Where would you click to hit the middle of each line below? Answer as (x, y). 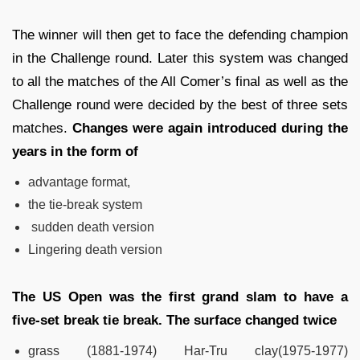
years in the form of (77, 151)
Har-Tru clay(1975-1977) (266, 350)
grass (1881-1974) (92, 350)
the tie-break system (85, 204)
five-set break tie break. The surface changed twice (174, 320)
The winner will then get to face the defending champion (180, 35)
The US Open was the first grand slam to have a (180, 297)
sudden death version (91, 227)
